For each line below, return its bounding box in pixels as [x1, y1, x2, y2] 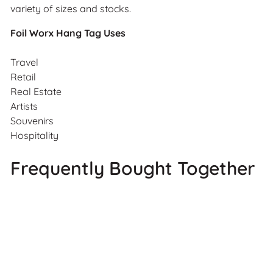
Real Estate [10, 85, 62, 97]
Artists [10, 99, 38, 112]
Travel [10, 55, 38, 68]
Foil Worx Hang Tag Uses [10, 26, 126, 39]
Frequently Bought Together [10, 156, 255, 180]
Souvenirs [10, 114, 56, 127]
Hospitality [10, 129, 58, 141]
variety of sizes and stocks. [10, 2, 133, 15]
